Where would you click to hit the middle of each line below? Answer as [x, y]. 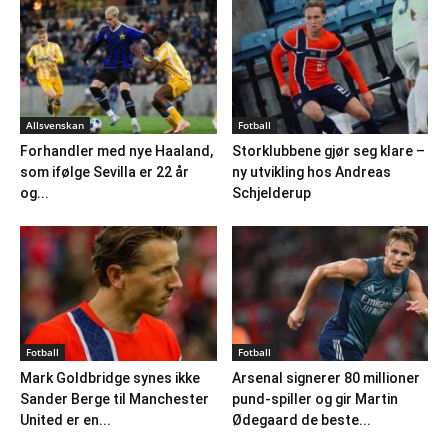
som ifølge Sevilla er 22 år [104, 171]
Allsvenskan [55, 124]
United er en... [65, 420]
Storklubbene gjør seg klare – [328, 150]
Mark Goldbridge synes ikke [110, 378]
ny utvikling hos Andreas [311, 171]
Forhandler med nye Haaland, [116, 150]
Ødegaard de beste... [301, 420]
